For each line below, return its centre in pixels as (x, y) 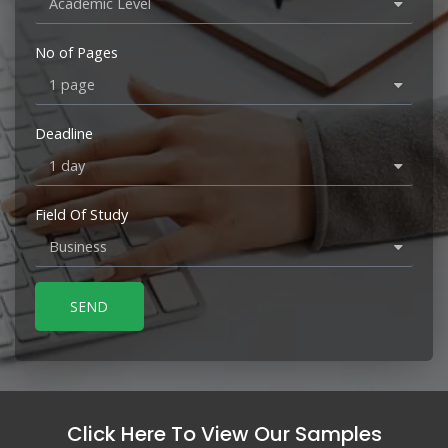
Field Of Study (81, 213)
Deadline (64, 132)
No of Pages (76, 51)
